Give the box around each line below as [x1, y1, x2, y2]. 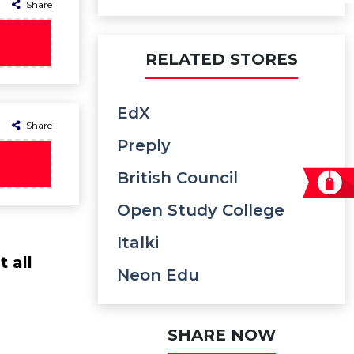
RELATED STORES [145, 50, 298, 69]
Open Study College [117, 201, 284, 220]
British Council [117, 168, 238, 187]
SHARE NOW [167, 326, 276, 345]
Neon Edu [117, 265, 199, 284]
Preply [117, 136, 171, 155]
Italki [117, 233, 159, 252]
